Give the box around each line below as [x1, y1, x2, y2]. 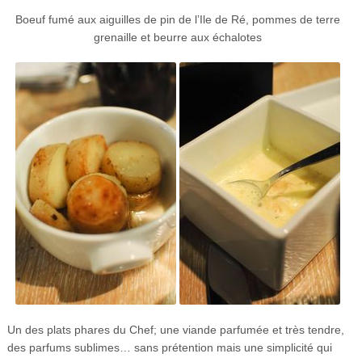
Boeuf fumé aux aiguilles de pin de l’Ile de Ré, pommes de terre [15, 12, 340, 26]
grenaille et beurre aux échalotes [93, 30, 262, 44]
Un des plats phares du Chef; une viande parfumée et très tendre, [6, 322, 344, 336]
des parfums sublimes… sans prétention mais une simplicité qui [6, 340, 332, 354]
